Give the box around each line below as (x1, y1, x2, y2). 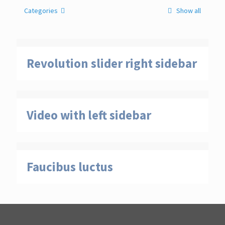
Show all (175, 6, 201, 15)
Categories (24, 6, 58, 15)
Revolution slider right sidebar (27, 55, 197, 71)
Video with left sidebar (27, 107, 151, 123)
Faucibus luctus (27, 159, 113, 175)
